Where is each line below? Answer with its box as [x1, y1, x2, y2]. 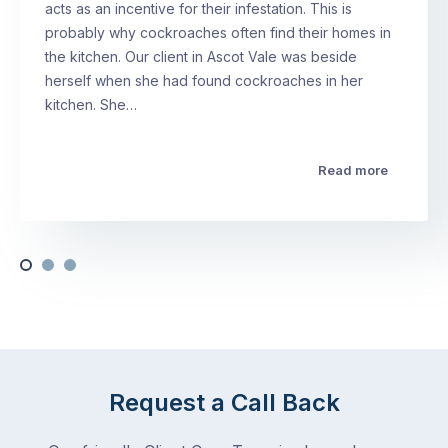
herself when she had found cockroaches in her [45, 72, 363, 90]
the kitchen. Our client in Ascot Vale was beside [45, 48, 357, 66]
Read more [318, 162, 388, 179]
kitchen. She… [45, 96, 137, 114]
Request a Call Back [108, 388, 340, 418]
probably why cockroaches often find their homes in [45, 24, 391, 42]
